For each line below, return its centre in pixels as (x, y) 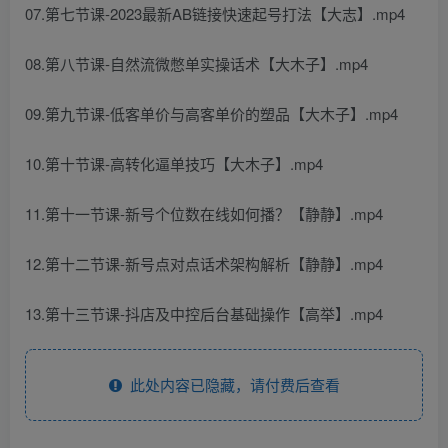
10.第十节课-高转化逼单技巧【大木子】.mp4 (174, 163)
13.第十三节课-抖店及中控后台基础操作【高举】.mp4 (204, 313)
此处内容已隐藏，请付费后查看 (230, 384)
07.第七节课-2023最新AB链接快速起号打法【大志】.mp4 (215, 13)
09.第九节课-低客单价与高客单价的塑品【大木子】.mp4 (211, 113)
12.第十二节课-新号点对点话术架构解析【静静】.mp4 (204, 263)
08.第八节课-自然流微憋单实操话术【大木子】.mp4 (196, 63)
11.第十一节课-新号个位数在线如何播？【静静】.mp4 (204, 213)
